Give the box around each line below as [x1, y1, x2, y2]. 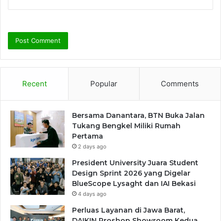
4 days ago [78, 190, 107, 198]
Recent [22, 79, 47, 89]
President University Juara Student [72, 158, 198, 168]
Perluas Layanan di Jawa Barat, [72, 206, 185, 215]
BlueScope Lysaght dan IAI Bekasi [72, 179, 196, 188]
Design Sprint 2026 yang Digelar [72, 169, 190, 178]
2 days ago [78, 143, 107, 150]
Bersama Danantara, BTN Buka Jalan [72, 111, 205, 120]
